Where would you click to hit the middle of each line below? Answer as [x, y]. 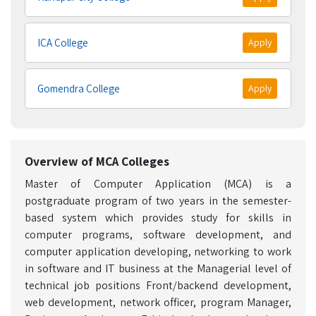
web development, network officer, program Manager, [158, 302]
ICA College [63, 42]
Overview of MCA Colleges [97, 161]
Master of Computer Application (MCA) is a [158, 184]
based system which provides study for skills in [158, 218]
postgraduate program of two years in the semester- [158, 201]
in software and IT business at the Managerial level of [158, 268]
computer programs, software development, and [158, 235]
